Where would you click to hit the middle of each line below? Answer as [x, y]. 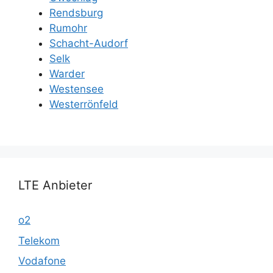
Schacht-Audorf [89, 43]
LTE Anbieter [55, 185]
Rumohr [68, 28]
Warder [67, 73]
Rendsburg [76, 12]
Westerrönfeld [84, 104]
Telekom [39, 240]
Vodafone [42, 261]
